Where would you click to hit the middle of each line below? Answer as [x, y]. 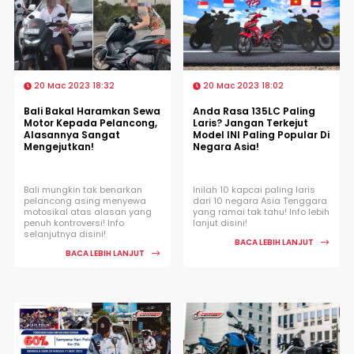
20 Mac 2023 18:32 [73, 85]
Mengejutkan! [59, 146]
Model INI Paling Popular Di [261, 134]
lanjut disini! [220, 222]
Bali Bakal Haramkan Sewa [92, 111]
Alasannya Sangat [72, 134]
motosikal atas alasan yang [88, 211]
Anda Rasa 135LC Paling [254, 111]
